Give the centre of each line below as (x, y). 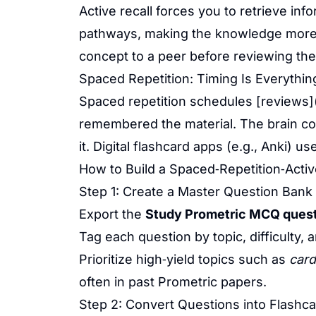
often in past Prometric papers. (173, 282)
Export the (112, 214)
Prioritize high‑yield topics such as (184, 259)
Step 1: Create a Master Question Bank (196, 192)
